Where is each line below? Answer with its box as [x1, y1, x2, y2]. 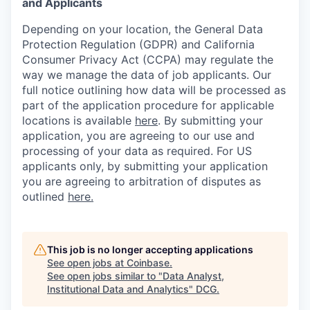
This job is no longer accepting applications [47, 244, 253, 256]
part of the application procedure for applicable [22, 98, 274, 113]
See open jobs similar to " [47, 270, 163, 282]
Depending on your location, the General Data [22, 22, 263, 37]
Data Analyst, [163, 270, 224, 282]
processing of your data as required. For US [22, 144, 252, 158]
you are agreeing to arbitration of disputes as [22, 174, 261, 189]
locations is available [22, 113, 135, 128]
